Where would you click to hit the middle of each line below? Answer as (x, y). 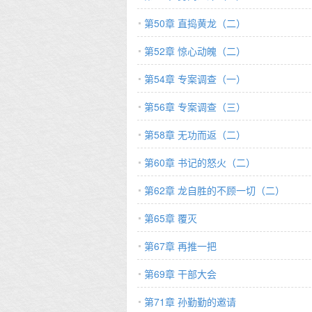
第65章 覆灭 (171, 218)
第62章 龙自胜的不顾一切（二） (214, 190)
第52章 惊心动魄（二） (195, 51)
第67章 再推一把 (180, 246)
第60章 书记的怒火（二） (200, 162)
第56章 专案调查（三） (195, 107)
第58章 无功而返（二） (195, 134)
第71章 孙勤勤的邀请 (190, 302)
